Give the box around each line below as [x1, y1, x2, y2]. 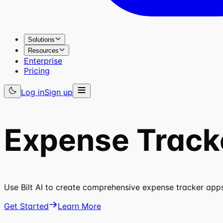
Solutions [28, 36, 55, 44]
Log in [21, 87, 44, 98]
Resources [28, 47, 59, 55]
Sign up [44, 87, 73, 98]
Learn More [58, 201, 101, 211]
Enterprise [24, 56, 62, 66]
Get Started [4, 201, 49, 211]
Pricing [24, 66, 50, 76]
